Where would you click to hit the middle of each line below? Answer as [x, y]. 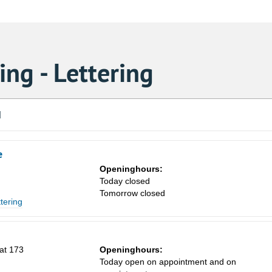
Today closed [125, 181]
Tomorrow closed [132, 193]
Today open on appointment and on [168, 262]
